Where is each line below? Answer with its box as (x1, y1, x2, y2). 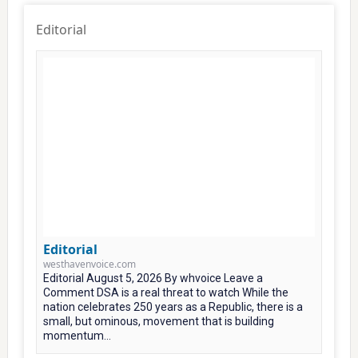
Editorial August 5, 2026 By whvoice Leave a (42, 272, 263, 284)
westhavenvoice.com (42, 257, 136, 271)
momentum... (42, 329, 111, 342)
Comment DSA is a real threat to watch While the (42, 286, 288, 299)
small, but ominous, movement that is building (42, 315, 274, 328)
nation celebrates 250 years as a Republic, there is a (42, 300, 303, 313)
